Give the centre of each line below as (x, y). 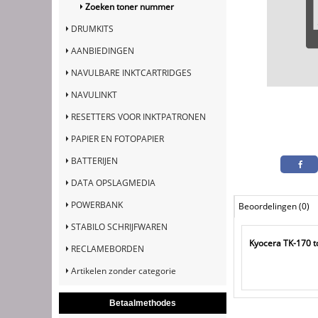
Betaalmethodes (142, 303)
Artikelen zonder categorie (124, 270)
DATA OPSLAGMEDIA (113, 182)
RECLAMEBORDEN (108, 248)
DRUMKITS (92, 28)
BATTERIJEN (94, 160)
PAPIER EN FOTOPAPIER (117, 138)
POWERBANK (97, 204)
